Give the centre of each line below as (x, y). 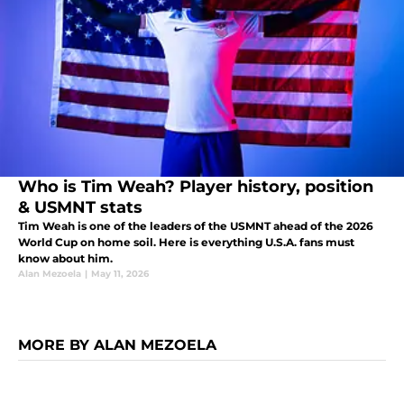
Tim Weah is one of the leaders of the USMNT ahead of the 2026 (196, 226)
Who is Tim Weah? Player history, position (196, 187)
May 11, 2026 (120, 274)
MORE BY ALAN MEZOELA (117, 345)
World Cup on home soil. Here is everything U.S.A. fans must (186, 243)
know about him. (65, 259)
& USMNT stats (80, 208)
